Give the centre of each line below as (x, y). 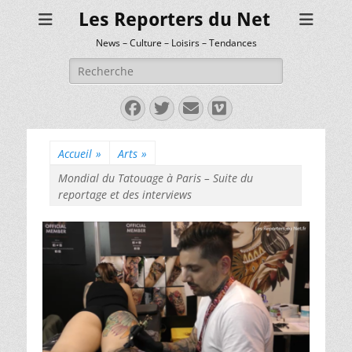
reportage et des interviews (125, 194)
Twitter (194, 107)
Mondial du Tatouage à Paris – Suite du (156, 178)
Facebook (169, 107)
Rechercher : (102, 66)
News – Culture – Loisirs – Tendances (176, 43)
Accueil (75, 154)
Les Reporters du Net (174, 20)
